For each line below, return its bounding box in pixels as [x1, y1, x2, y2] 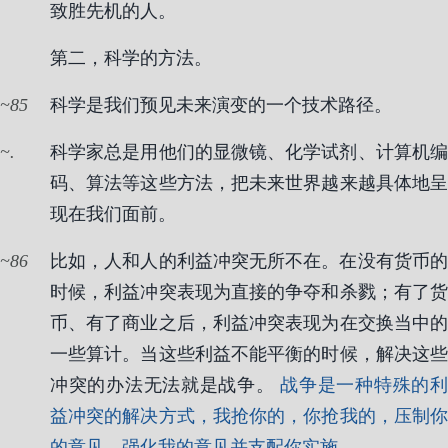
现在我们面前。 [50, 204, 176, 224]
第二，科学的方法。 [50, 48, 212, 68]
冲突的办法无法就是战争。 [50, 375, 281, 395]
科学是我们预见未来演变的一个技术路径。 [50, 95, 392, 115]
